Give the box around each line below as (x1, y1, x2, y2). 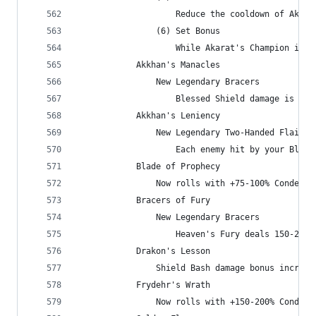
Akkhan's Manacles (77, 60, 220, 70)
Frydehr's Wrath (77, 280, 210, 290)
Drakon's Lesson (77, 246, 210, 256)
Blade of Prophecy (77, 162, 220, 171)
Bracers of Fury (77, 195, 210, 205)
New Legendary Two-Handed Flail (77, 128, 304, 138)
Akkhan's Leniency (77, 111, 220, 121)
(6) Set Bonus (77, 26, 220, 36)
